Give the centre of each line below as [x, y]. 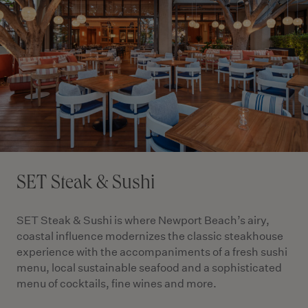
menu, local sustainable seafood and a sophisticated [149, 268]
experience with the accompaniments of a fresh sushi [152, 252]
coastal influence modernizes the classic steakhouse [150, 236]
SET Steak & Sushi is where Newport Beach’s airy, [143, 220]
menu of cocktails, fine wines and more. [117, 284]
